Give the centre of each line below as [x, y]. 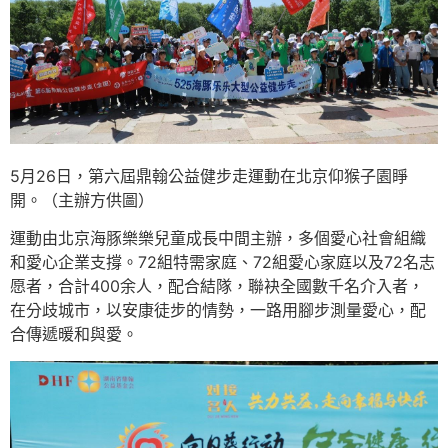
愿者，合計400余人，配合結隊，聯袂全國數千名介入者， [217, 286]
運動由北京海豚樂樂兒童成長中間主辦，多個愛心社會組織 [218, 238]
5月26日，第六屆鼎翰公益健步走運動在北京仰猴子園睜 [209, 175]
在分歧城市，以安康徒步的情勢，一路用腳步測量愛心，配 [218, 310]
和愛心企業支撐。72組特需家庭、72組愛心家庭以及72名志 [222, 262]
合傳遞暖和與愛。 [74, 334]
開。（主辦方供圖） [82, 199]
